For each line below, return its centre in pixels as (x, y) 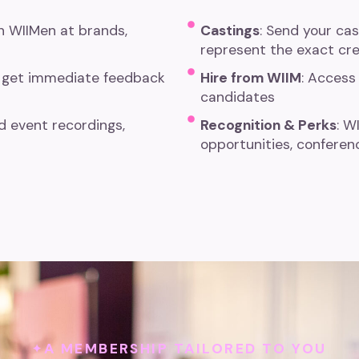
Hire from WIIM (251, 77)
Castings (230, 30)
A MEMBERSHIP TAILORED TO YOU (185, 348)
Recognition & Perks (269, 125)
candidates (238, 97)
